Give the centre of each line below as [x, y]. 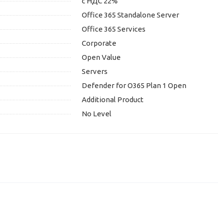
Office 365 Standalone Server [130, 15]
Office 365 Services [114, 29]
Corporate [99, 43]
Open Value [101, 57]
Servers [95, 72]
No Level [97, 114]
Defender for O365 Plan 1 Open [134, 86]
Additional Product [113, 100]
